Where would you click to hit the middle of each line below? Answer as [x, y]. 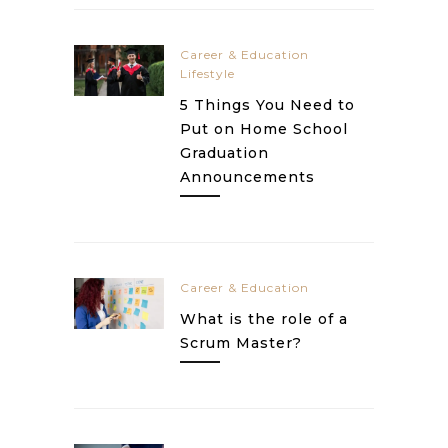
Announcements [247, 177]
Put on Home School [264, 129]
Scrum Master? [241, 343]
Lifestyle [207, 73]
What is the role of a [264, 319]
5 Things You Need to [267, 105]
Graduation [224, 153]
